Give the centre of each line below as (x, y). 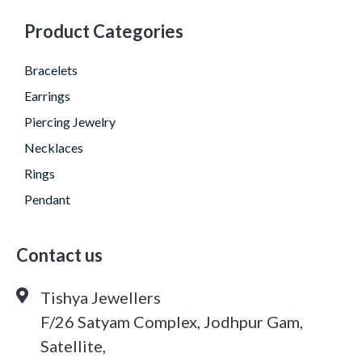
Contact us (59, 255)
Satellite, (73, 346)
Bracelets (51, 70)
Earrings (47, 96)
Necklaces (54, 148)
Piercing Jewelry (70, 122)
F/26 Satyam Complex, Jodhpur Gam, (172, 322)
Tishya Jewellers (101, 298)
